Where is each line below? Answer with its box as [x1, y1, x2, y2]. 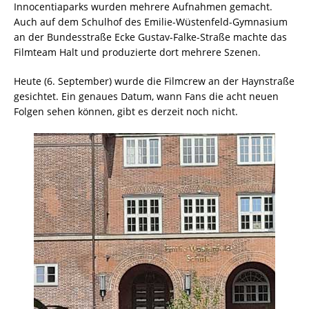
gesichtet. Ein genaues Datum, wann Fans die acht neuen [14, 90, 279, 103]
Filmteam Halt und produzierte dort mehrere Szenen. [14, 46, 261, 59]
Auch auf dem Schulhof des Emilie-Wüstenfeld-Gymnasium [14, 15, 288, 29]
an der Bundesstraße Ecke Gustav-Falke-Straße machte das [14, 30, 287, 44]
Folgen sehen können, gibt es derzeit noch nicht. [14, 105, 238, 119]
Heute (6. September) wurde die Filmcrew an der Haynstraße [14, 74, 295, 88]
